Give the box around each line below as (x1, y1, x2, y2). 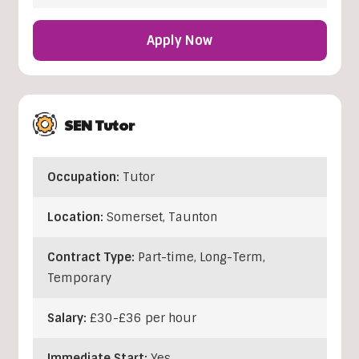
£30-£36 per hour (89, 309, 196, 326)
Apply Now (147, 31, 212, 49)
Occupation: (46, 168, 123, 185)
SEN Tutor (63, 114, 135, 135)
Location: (46, 208, 107, 225)
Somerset (106, 208, 163, 225)
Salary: (46, 309, 90, 326)
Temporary (46, 269, 111, 286)
